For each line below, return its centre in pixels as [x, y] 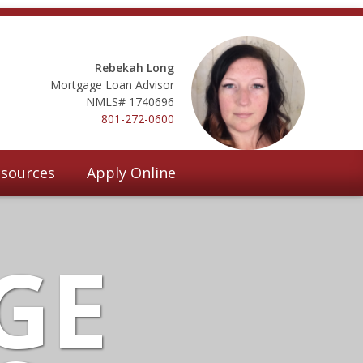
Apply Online [132, 172]
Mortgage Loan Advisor [112, 84]
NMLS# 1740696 [130, 101]
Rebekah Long [135, 67]
